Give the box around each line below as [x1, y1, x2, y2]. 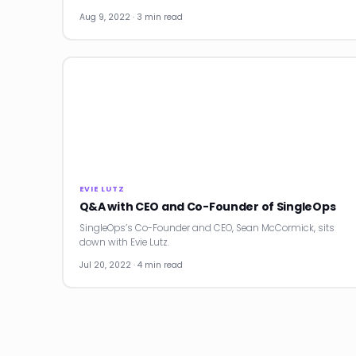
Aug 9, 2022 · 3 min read [79, 10, 183, 23]
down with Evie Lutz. [79, 235, 169, 249]
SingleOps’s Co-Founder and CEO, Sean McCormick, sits [79, 221, 335, 234]
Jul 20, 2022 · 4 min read [79, 258, 183, 271]
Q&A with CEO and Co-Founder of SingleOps [79, 198, 336, 215]
